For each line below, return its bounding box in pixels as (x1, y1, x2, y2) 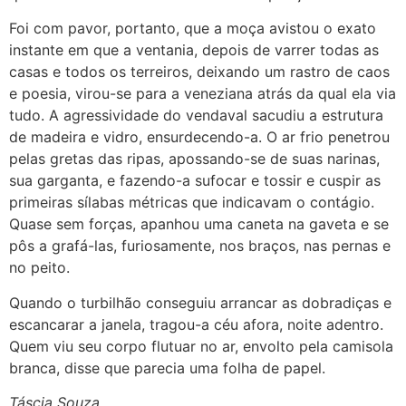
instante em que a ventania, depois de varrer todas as (9, 41, 379, 60)
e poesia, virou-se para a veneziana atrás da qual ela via (9, 84, 396, 103)
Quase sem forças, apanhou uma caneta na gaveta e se (9, 215, 389, 234)
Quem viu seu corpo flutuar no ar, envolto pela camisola (9, 336, 393, 355)
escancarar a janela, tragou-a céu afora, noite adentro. (9, 314, 383, 333)
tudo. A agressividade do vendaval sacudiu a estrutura (9, 106, 383, 125)
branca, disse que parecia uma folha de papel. (9, 358, 325, 377)
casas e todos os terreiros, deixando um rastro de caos (9, 63, 390, 82)
